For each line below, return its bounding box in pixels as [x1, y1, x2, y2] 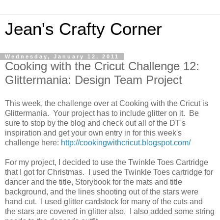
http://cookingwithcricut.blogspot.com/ [61, 138, 191, 147]
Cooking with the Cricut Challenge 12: [5, 59, 199, 73]
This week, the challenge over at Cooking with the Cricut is [5, 99, 208, 108]
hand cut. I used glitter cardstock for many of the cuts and [5, 197, 203, 206]
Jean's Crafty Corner [5, 20, 162, 38]
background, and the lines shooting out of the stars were [5, 187, 198, 196]
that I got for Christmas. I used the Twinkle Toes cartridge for [5, 167, 213, 176]
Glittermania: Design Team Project [5, 73, 182, 86]
